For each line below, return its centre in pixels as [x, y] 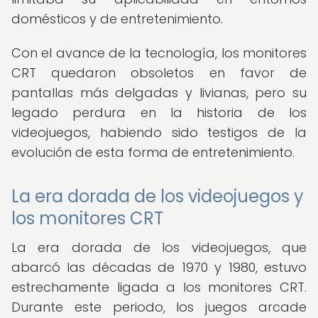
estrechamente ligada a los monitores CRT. [159, 287]
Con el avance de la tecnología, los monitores [159, 53]
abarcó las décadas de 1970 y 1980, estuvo [159, 267]
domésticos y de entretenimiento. [117, 19]
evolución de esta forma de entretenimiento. [153, 152]
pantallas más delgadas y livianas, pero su [159, 93]
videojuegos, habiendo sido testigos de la [159, 132]
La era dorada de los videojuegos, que [159, 247]
